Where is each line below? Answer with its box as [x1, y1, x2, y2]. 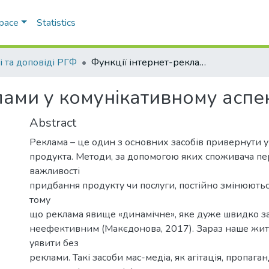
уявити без [29, 236, 79, 250]
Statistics [36, 16, 76, 29]
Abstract [29, 114, 76, 131]
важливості [29, 164, 80, 178]
